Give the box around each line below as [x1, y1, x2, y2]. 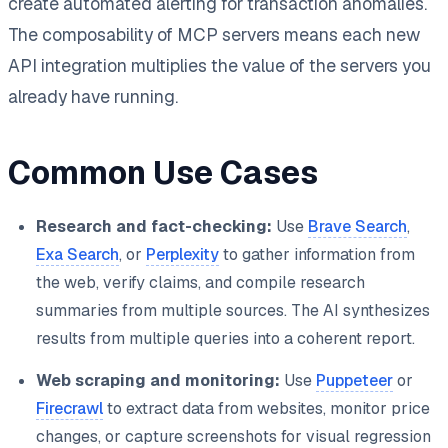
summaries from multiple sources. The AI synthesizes [36, 299, 430, 321]
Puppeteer [316, 369, 393, 391]
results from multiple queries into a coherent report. [36, 327, 415, 349]
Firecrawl [36, 397, 103, 419]
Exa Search [36, 243, 119, 265]
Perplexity [146, 243, 219, 265]
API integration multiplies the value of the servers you [8, 53, 431, 77]
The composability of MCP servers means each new [8, 22, 420, 46]
